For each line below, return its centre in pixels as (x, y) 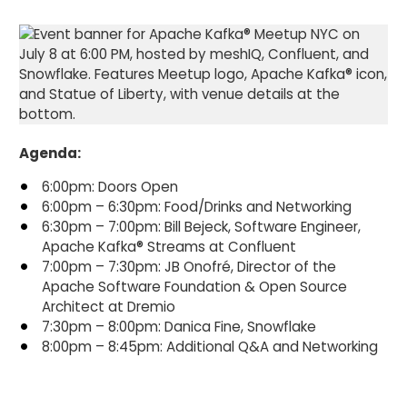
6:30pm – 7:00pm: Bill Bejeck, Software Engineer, (202, 227)
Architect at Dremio (109, 307)
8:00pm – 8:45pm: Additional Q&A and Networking (210, 347)
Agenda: (50, 154)
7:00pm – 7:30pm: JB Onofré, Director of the (189, 267)
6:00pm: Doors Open (110, 187)
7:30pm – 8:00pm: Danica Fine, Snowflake (179, 327)
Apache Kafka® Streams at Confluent (169, 247)
